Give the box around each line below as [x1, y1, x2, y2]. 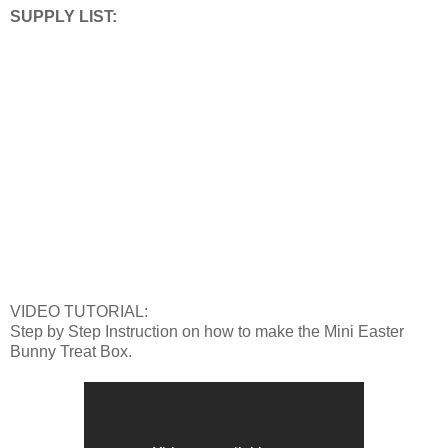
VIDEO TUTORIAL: [10, 302, 148, 320]
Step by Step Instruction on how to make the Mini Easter [10, 322, 404, 340]
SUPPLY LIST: [10, 7, 117, 25]
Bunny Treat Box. [10, 342, 132, 360]
